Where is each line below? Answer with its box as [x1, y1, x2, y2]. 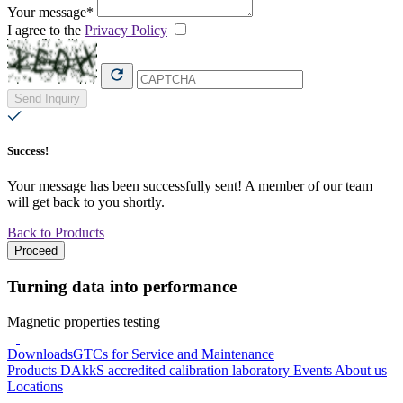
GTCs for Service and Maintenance [73, 345, 274, 362]
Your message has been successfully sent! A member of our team [7, 178, 372, 194]
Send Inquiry [14, 91, 80, 105]
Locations [7, 378, 63, 394]
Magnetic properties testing [7, 313, 160, 329]
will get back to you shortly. [7, 194, 165, 210]
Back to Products [7, 225, 104, 241]
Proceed [14, 244, 58, 258]
